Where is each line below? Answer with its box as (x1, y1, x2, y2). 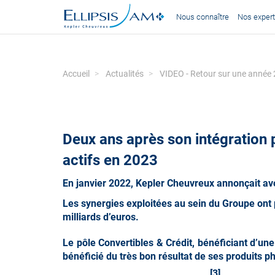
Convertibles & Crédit (98, 237, 193, 249)
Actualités (106, 69, 144, 79)
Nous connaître (176, 12, 229, 21)
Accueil (63, 69, 90, 79)
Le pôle (63, 237, 99, 249)
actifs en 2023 (63, 152, 158, 169)
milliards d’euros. (63, 211, 139, 223)
